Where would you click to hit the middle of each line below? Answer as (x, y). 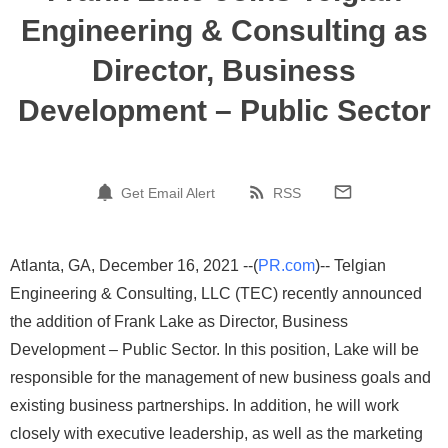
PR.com (286, 265)
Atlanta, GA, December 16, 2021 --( (134, 265)
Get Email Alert (168, 192)
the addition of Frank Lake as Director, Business (179, 321)
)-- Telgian (350, 265)
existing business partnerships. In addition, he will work (204, 405)
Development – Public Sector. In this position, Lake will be (214, 349)
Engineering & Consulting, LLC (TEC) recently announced (216, 293)
